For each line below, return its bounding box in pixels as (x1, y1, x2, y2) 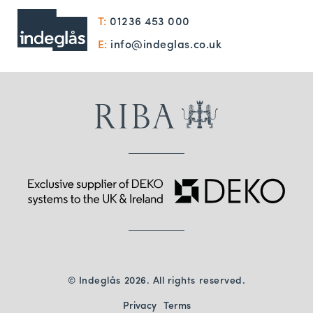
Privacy (122, 297, 156, 312)
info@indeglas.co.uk (110, 35, 222, 52)
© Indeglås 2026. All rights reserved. (67, 272, 246, 286)
